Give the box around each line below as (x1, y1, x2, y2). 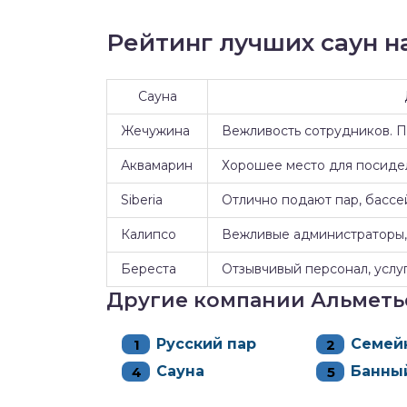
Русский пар (156, 335, 256, 352)
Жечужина (121, 123, 190, 139)
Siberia (121, 192, 163, 208)
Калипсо (121, 226, 176, 243)
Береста (121, 261, 176, 277)
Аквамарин (121, 157, 193, 174)
